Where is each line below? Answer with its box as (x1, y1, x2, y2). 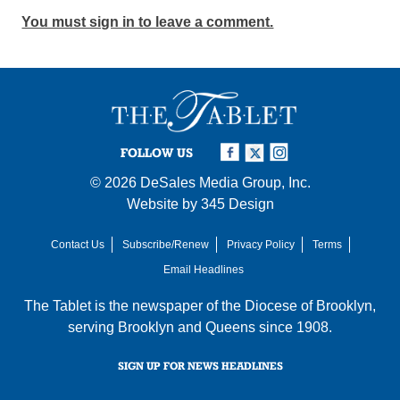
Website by (126, 196, 201, 212)
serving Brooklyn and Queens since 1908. (68, 319, 332, 335)
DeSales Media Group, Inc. (139, 174, 311, 190)
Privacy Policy (226, 237, 295, 251)
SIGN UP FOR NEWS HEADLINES (117, 358, 283, 372)
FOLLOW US (121, 145, 193, 160)
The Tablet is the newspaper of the (24, 297, 245, 313)
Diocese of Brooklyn (245, 297, 372, 313)
